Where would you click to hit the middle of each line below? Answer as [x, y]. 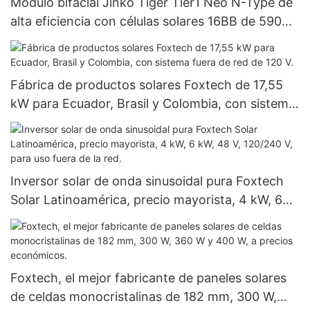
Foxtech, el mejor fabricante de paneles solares [148, 277]
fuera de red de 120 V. [74, 122]
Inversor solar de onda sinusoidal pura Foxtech [147, 181]
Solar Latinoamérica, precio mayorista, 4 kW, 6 [146, 200]
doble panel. [46, 59]
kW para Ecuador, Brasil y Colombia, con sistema [153, 103]
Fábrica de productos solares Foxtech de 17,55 [147, 84]
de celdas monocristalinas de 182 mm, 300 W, [144, 296]
